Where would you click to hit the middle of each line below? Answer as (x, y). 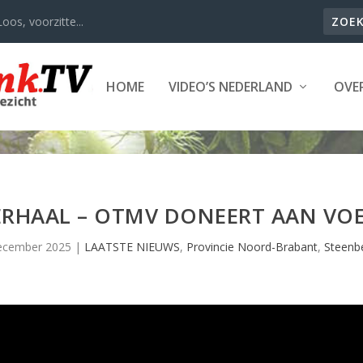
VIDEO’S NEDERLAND (230, 86)
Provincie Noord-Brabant (252, 247)
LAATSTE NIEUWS (132, 247)
